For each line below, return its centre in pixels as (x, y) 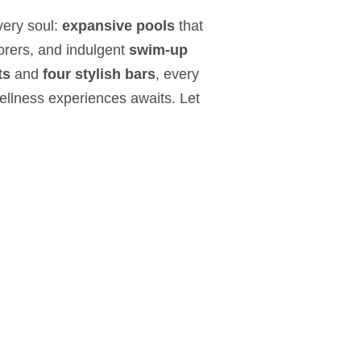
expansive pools (120, 26)
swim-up (158, 50)
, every (177, 74)
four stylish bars (99, 74)
